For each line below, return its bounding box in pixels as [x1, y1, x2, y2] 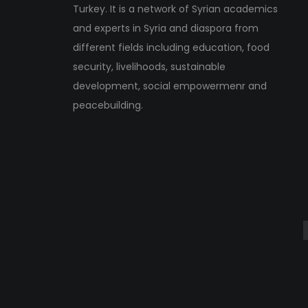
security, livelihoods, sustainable [73, 60, 225, 74]
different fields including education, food [73, 41, 269, 55]
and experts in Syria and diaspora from [73, 21, 258, 36]
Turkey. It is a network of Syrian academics [73, 2, 278, 16]
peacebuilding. [73, 98, 143, 113]
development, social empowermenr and [73, 79, 267, 93]
